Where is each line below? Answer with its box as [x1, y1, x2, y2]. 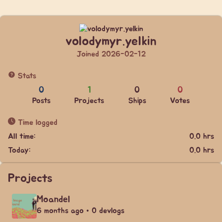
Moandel [37, 195, 70, 204]
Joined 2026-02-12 [76, 50, 146, 58]
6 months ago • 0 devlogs [37, 207, 124, 215]
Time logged [15, 118, 57, 126]
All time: [8, 132, 36, 140]
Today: [8, 146, 31, 154]
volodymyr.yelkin [65, 35, 157, 48]
